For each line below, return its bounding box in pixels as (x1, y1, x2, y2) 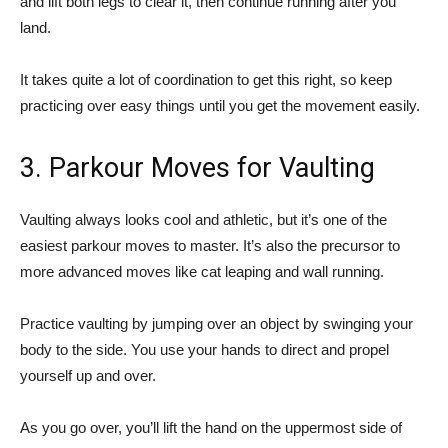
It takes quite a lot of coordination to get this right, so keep (20, 71, 392, 89)
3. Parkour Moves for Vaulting (20, 152, 375, 185)
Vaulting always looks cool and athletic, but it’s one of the (20, 211, 387, 229)
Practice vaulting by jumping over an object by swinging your (20, 315, 413, 333)
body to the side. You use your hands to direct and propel (20, 341, 389, 359)
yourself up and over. (20, 367, 156, 385)
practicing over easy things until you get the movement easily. (20, 97, 420, 115)
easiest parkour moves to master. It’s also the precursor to (20, 237, 400, 255)
